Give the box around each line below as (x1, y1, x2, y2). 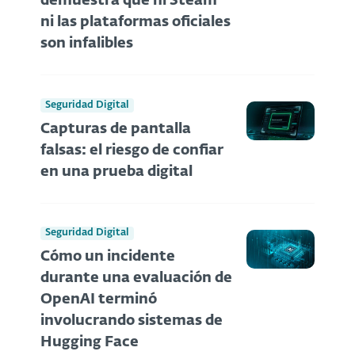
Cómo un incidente (40, 250, 175, 265)
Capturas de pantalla (40, 121, 191, 136)
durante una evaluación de (40, 271, 232, 286)
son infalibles (40, 36, 133, 52)
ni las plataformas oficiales (40, 15, 231, 30)
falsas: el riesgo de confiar (40, 143, 223, 158)
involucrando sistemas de (40, 314, 223, 329)
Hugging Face (40, 335, 139, 350)
